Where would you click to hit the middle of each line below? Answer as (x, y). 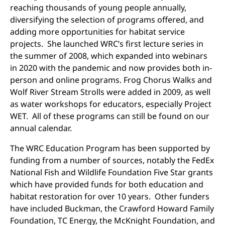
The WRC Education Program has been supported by (110, 148)
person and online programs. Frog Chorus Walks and (111, 80)
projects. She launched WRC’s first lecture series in (107, 44)
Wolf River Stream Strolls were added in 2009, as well (110, 92)
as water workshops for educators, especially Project (111, 104)
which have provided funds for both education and (107, 184)
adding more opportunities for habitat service (97, 32)
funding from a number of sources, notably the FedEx (112, 160)
